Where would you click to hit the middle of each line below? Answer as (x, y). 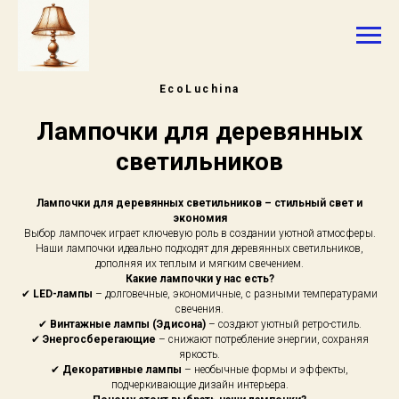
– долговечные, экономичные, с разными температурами (235, 294)
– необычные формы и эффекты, (265, 370)
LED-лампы (63, 294)
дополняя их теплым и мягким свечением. (199, 264)
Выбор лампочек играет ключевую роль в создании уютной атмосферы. (199, 233)
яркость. (199, 354)
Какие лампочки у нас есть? (199, 279)
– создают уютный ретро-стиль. (283, 324)
